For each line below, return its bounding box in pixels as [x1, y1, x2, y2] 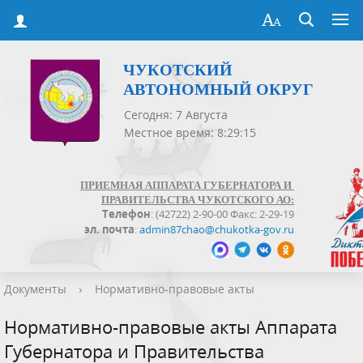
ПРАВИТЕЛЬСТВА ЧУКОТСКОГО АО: [101, 193, 294, 206]
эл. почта [84, 221, 135, 237]
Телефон [102, 207, 151, 222]
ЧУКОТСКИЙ [123, 61, 233, 79]
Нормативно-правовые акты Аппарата [4, 314, 337, 340]
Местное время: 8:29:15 [124, 125, 256, 141]
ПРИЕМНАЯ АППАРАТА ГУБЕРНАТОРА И [80, 179, 294, 192]
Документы [4, 281, 66, 297]
